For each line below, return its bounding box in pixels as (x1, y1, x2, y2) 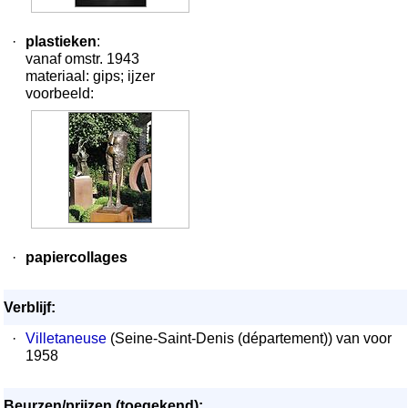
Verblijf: (4, 300, 56, 315)
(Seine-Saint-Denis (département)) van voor (107, 331, 392, 346)
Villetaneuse (25, 331, 107, 346)
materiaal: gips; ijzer (25, 68, 155, 84)
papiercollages (25, 250, 127, 265)
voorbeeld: (25, 86, 94, 101)
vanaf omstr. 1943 (25, 51, 139, 66)
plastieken (25, 34, 97, 49)
